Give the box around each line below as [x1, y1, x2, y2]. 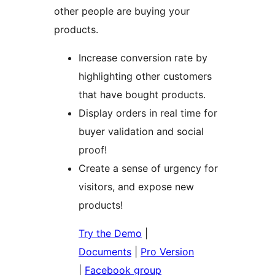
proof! [79, 144, 107, 157]
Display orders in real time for [79, 107, 217, 120]
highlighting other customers [79, 70, 212, 83]
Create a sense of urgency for [79, 162, 218, 175]
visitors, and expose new [79, 180, 194, 193]
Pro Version [141, 246, 194, 258]
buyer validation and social [79, 125, 204, 138]
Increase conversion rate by [79, 52, 207, 64]
